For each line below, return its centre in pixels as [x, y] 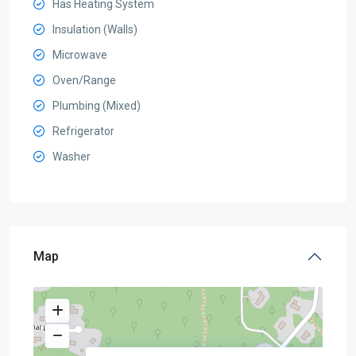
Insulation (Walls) [95, 29]
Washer [72, 157]
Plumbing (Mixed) [97, 106]
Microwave [80, 55]
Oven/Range [84, 80]
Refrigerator [83, 131]
